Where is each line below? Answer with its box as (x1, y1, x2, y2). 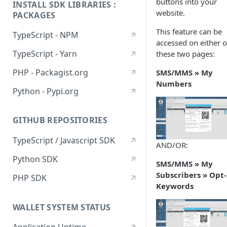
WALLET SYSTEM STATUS (13, 201, 111, 213)
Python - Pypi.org (13, 85, 79, 97)
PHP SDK (13, 172, 47, 183)
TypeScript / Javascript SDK (13, 135, 115, 146)
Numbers (156, 79, 192, 89)
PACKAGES (13, 9, 56, 21)
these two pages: (156, 49, 215, 59)
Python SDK (13, 154, 58, 165)
